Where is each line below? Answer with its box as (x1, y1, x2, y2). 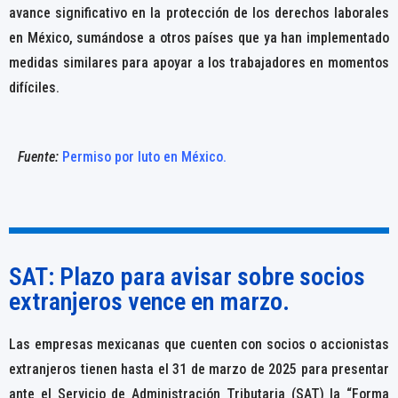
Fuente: (18, 148, 62, 166)
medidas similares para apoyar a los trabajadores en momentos (9, 54, 389, 72)
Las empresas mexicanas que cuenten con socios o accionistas (9, 335, 389, 353)
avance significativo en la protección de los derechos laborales (9, 4, 389, 22)
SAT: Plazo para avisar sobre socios (9, 261, 365, 291)
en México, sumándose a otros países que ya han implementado (9, 29, 389, 47)
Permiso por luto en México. (62, 148, 227, 166)
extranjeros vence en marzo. (9, 286, 290, 316)
